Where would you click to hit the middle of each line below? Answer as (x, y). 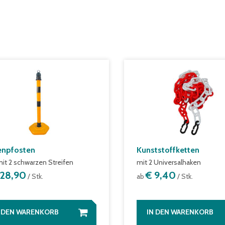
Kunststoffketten (168, 150)
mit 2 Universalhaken (168, 162)
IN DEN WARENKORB (180, 212)
